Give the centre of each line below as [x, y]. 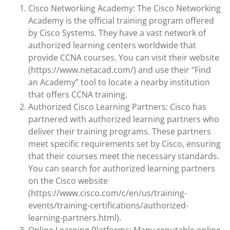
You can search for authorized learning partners [122, 168]
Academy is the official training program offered [121, 21]
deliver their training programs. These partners [120, 131]
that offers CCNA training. [78, 94]
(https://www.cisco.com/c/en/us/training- [108, 193]
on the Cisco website [68, 181]
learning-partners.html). [75, 218]
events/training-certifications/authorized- [108, 205]
